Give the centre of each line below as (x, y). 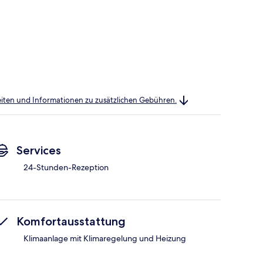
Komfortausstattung (71, 222)
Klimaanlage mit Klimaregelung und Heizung (105, 239)
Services (39, 151)
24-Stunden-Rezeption (66, 168)
